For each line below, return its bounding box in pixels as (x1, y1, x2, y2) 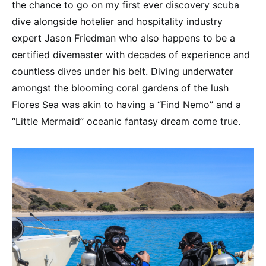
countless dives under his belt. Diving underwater (12, 65, 233, 78)
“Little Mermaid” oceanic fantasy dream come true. (12, 115, 240, 128)
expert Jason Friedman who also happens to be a (12, 32, 235, 45)
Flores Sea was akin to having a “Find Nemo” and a (12, 99, 241, 111)
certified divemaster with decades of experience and (12, 49, 250, 61)
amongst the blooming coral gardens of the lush (12, 82, 229, 94)
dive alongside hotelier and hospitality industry (12, 15, 223, 28)
